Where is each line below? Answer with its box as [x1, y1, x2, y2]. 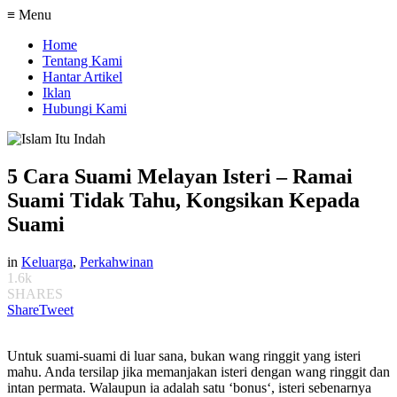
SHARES [7, 285, 63, 301]
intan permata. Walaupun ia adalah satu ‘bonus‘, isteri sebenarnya [7, 379, 371, 395]
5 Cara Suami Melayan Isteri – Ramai [7, 164, 353, 188]
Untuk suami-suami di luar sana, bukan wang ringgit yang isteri [7, 347, 361, 363]
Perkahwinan [80, 253, 153, 269]
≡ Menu [7, 7, 51, 22]
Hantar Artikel [43, 69, 122, 84]
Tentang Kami [43, 53, 122, 68]
